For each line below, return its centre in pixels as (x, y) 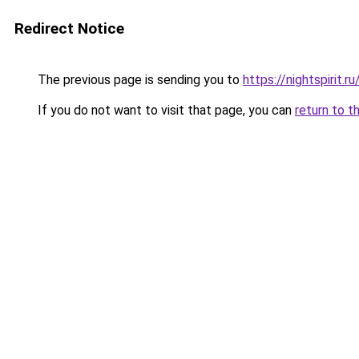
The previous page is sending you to (139, 80)
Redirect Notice (69, 28)
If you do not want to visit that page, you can (165, 110)
